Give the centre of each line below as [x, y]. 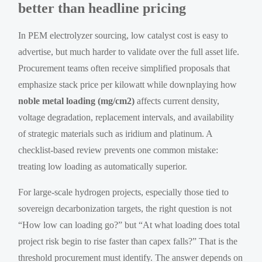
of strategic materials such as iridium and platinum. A [116, 133]
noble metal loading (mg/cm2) [77, 101]
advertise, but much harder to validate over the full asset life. [129, 51]
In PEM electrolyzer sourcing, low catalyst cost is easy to [123, 35]
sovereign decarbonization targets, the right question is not [125, 208]
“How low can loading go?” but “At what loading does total [129, 225]
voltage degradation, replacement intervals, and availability [126, 117]
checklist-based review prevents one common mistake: [118, 150]
